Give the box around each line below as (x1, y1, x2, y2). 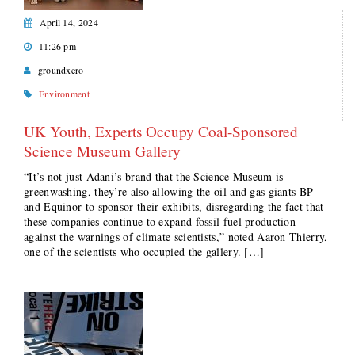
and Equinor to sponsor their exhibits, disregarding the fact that (24, 199, 324, 214)
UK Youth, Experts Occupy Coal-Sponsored (24, 121, 298, 141)
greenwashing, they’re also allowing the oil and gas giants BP (24, 184, 314, 199)
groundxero (37, 63, 84, 76)
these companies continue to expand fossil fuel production (24, 214, 296, 229)
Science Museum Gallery (24, 141, 181, 161)
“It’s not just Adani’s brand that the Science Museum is (24, 169, 284, 184)
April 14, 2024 (39, 16, 98, 29)
